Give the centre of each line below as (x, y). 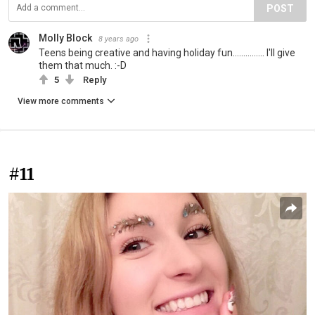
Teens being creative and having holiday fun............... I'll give (167, 52)
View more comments (61, 101)
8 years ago (118, 39)
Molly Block (65, 38)
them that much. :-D (83, 65)
